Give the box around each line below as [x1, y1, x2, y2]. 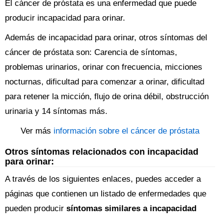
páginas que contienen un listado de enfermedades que [5, 189, 206, 198]
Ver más [21, 126, 54, 136]
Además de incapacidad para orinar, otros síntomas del [5, 33, 207, 42]
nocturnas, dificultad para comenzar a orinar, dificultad [5, 77, 204, 86]
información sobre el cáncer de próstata [54, 126, 199, 136]
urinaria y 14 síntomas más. [5, 107, 108, 116]
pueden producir [5, 204, 66, 213]
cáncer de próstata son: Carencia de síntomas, [5, 48, 177, 57]
